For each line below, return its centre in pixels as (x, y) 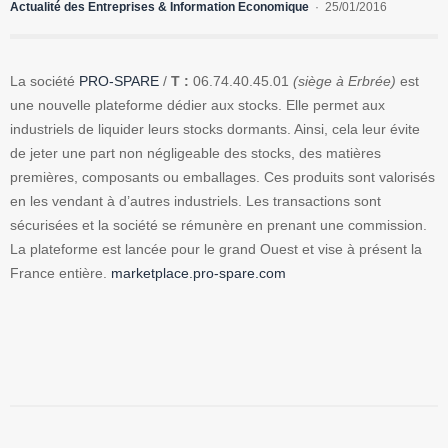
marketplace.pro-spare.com (198, 273)
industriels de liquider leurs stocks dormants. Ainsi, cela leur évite (215, 129)
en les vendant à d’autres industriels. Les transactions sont (195, 201)
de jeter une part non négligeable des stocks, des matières (195, 153)
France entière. (60, 273)
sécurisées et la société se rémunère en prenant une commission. (218, 225)
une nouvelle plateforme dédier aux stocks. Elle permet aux (197, 105)
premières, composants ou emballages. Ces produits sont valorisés (222, 177)
